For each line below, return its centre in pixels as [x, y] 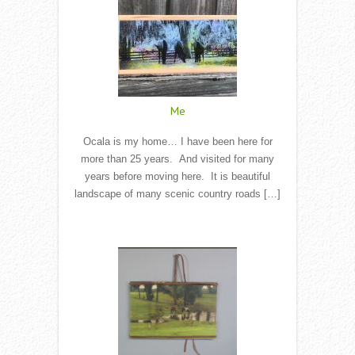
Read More [177, 227]
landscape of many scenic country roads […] [177, 194]
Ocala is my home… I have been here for [177, 142]
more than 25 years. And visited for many [177, 159]
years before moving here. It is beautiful [177, 177]
